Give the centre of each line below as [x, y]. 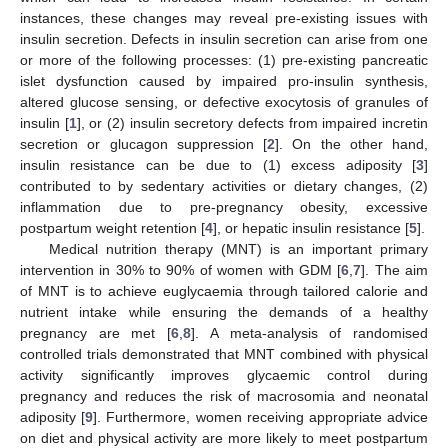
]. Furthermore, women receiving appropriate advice [261, 416]
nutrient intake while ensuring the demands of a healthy [224, 311]
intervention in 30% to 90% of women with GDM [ [181, 269]
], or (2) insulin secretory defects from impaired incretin [252, 122]
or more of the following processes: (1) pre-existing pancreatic [224, 59]
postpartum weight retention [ [112, 227]
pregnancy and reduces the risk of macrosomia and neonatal [224, 395]
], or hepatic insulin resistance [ [311, 227]
